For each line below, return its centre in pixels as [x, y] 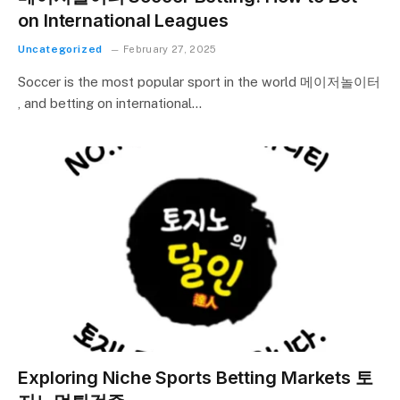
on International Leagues [123, 21]
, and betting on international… [110, 104]
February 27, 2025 [170, 50]
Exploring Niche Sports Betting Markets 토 [196, 377]
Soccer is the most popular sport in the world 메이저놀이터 [199, 82]
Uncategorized [60, 50]
